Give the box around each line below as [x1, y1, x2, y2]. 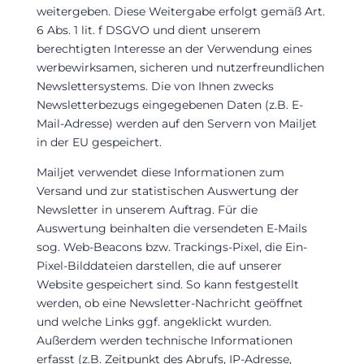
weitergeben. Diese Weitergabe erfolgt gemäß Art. [36, 3, 325, 19]
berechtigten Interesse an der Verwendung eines [36, 41, 312, 56]
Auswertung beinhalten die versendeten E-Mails [36, 220, 307, 236]
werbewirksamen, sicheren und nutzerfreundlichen [36, 59, 324, 75]
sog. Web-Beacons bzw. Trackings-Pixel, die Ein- [36, 239, 307, 254]
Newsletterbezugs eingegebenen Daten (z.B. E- [36, 97, 303, 112]
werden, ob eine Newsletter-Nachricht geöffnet [36, 295, 303, 310]
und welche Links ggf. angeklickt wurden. [36, 314, 271, 329]
